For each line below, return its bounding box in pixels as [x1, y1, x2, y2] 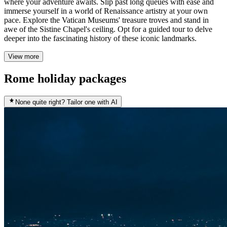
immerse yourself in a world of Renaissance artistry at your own [4, 7, 208, 16]
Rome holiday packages [4, 72, 126, 86]
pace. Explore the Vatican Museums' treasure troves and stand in [4, 16, 209, 25]
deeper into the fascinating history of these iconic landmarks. [4, 34, 197, 43]
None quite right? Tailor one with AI [15, 98, 118, 106]
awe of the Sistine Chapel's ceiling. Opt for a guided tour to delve [4, 25, 212, 34]
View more [8, 53, 39, 61]
